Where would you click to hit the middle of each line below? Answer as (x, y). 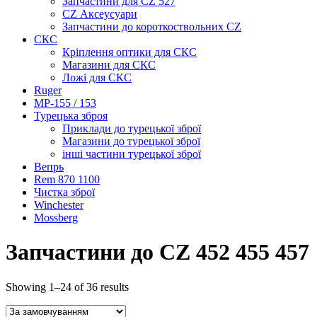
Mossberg (56, 218)
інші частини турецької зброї (132, 154)
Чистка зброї (64, 192)
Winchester (59, 205)
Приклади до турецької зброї (132, 128)
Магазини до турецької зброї (131, 141)
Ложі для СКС (97, 77)
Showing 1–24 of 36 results (67, 287)
